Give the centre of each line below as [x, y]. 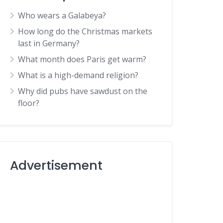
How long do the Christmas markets [85, 31]
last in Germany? [49, 43]
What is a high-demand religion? [78, 75]
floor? [29, 103]
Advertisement [56, 166]
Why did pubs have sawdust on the [83, 91]
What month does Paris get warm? [82, 59]
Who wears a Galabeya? [62, 15]
